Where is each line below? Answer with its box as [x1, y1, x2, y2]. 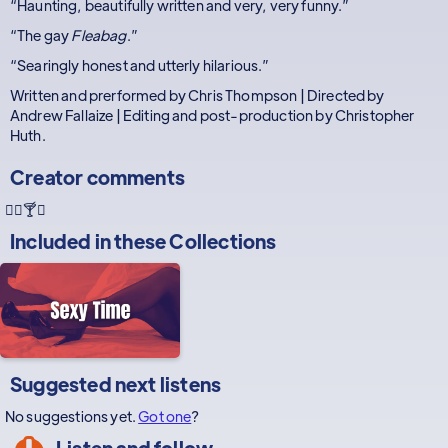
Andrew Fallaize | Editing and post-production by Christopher [10, 106, 415, 124]
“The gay [10, 26, 72, 44]
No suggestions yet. [5, 407, 139, 425]
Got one [138, 407, 192, 425]
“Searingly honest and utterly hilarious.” [10, 56, 270, 74]
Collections [169, 228, 277, 253]
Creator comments [10, 164, 186, 189]
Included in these [10, 228, 170, 253]
